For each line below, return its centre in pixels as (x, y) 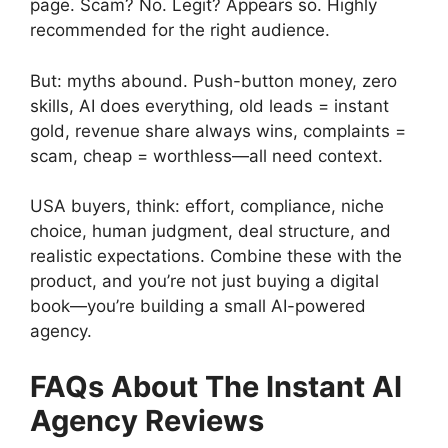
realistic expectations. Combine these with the (216, 256)
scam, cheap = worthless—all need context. (206, 155)
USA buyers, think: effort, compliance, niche (207, 206)
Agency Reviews (147, 420)
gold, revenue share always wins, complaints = (218, 130)
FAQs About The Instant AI (216, 386)
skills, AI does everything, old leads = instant (209, 105)
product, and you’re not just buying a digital (204, 281)
